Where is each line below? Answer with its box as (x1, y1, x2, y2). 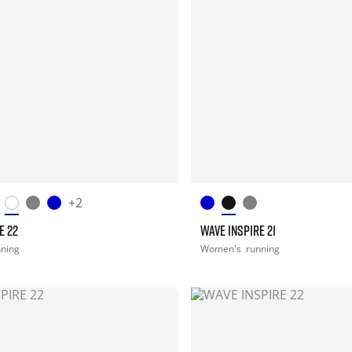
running (245, 242, 280, 256)
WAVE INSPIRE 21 (200, 222, 276, 240)
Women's (200, 242, 244, 256)
